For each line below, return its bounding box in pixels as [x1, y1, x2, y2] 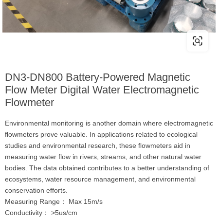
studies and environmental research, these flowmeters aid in [5, 142, 190, 149]
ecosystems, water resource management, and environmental [5, 175, 196, 183]
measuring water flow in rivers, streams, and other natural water [5, 153, 201, 161]
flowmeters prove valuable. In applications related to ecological [5, 130, 198, 138]
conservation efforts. [5, 186, 68, 194]
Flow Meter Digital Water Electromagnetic [5, 84, 199, 96]
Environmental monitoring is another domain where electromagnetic [5, 119, 213, 127]
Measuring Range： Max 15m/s [5, 198, 103, 205]
